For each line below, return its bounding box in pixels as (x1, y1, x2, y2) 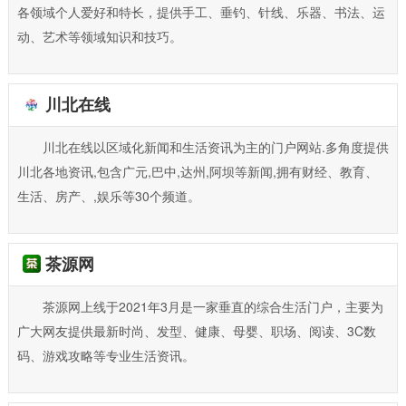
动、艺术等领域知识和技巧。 (16, 26, 182, 45)
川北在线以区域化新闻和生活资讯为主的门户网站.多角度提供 (42, 137, 389, 156)
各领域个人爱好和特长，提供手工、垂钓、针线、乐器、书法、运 (16, 2, 385, 21)
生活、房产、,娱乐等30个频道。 (16, 186, 200, 205)
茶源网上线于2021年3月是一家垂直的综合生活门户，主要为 (42, 296, 383, 315)
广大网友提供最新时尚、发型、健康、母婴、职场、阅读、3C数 (16, 321, 376, 340)
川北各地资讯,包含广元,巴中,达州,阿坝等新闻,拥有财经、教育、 (16, 161, 378, 180)
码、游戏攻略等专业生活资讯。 (16, 345, 195, 364)
